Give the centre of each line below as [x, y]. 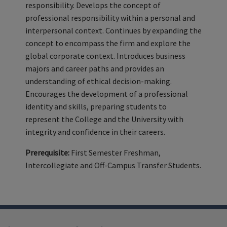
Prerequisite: [47, 153]
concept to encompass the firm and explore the [108, 43]
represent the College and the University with [104, 119]
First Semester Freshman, [116, 153]
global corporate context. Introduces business [105, 56]
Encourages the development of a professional [107, 94]
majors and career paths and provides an [95, 68]
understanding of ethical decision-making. [99, 81]
